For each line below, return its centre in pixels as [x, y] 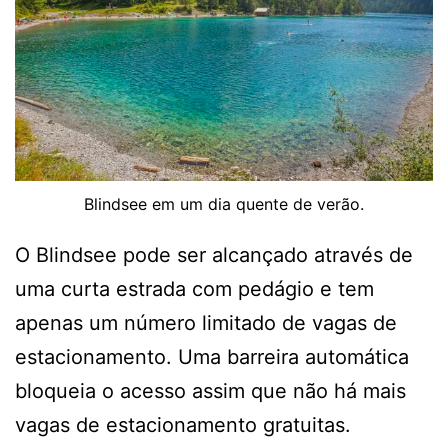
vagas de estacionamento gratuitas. [183, 424]
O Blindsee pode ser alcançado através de [214, 254]
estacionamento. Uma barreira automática [212, 356]
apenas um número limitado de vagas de [206, 322]
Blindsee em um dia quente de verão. [224, 203]
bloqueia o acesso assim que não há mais [210, 390]
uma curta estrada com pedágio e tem [194, 288]
